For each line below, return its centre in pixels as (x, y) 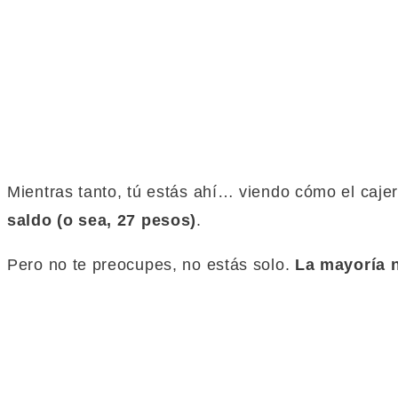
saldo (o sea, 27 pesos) (102, 221)
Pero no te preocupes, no (107, 265)
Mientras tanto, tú (77, 192)
